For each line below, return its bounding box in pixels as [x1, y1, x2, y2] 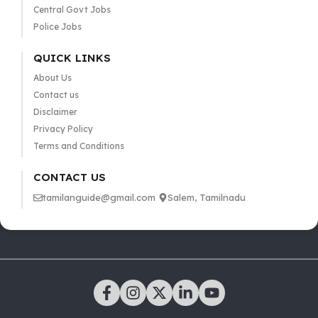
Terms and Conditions [33, 141, 124, 151]
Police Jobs [33, 21, 82, 32]
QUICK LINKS [33, 51, 111, 65]
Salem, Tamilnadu [167, 192, 246, 203]
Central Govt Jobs [33, 4, 111, 15]
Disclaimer [33, 106, 77, 117]
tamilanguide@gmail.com [42, 192, 155, 203]
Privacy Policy [33, 124, 93, 134]
